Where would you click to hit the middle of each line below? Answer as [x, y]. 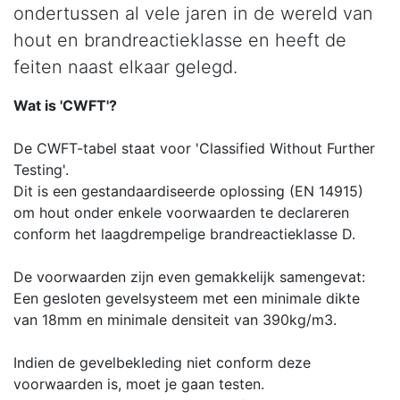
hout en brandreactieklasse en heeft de [180, 40]
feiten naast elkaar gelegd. [125, 67]
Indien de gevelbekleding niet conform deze [162, 362]
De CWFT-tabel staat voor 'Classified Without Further [194, 148]
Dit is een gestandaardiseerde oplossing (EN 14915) [188, 191]
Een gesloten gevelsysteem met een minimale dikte [187, 298]
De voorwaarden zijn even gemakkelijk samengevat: [189, 276]
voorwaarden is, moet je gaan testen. [139, 383]
